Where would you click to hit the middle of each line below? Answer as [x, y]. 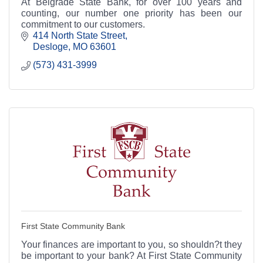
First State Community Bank [73, 226]
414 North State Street [79, 35]
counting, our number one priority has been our [131, 13]
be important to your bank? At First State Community [131, 255]
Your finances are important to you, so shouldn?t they [131, 244]
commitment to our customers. [83, 24]
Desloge [50, 46]
